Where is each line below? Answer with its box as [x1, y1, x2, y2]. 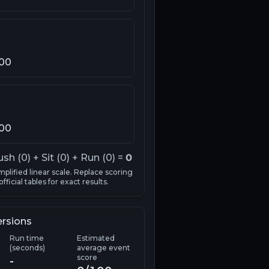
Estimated [77, 234, 115, 243]
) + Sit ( [28, 152, 60, 164]
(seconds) [10, 243, 45, 253]
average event [77, 243, 130, 253]
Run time [10, 234, 44, 243]
